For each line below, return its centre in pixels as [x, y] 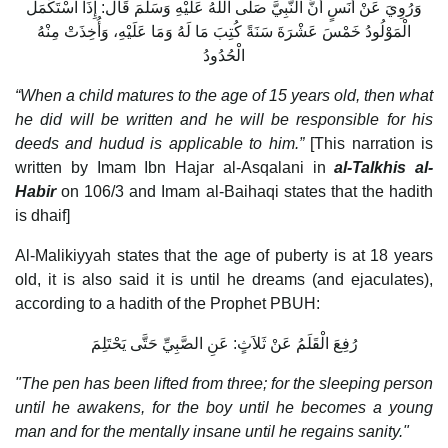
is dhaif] [42, 215]
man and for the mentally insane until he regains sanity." [212, 431]
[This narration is [372, 143]
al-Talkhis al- [383, 167]
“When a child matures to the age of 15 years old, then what [224, 95]
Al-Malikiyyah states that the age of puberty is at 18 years [224, 255]
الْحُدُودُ [224, 55]
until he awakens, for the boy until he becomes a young [224, 407]
